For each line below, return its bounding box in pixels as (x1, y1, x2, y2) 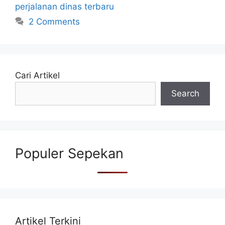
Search (171, 88, 199, 98)
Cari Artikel (15, 70, 60, 80)
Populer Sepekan (15, 145, 124, 162)
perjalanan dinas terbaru (15, 1, 114, 12)
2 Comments (29, 16, 80, 27)
